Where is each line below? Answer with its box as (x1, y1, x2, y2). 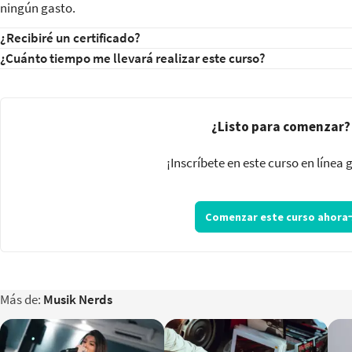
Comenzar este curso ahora (204, 209, 348, 224)
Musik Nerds (43, 290, 112, 308)
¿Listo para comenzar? (211, 118, 350, 136)
